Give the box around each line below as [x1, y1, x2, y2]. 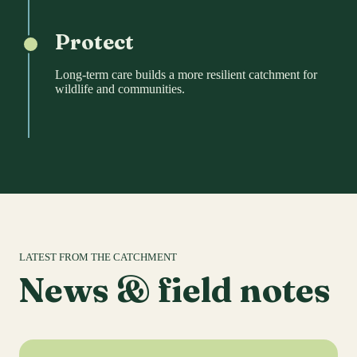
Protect [55, 29, 134, 56]
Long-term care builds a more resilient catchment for [55, 68, 317, 82]
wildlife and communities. [55, 82, 185, 96]
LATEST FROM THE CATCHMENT [19, 251, 177, 264]
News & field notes [19, 269, 331, 312]
